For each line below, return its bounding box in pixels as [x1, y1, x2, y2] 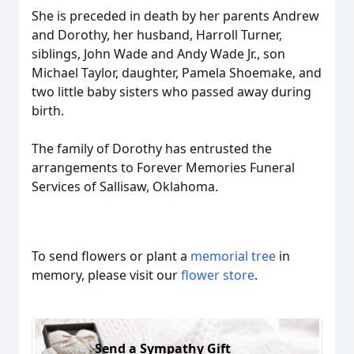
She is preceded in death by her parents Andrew [32, 7, 319, 24]
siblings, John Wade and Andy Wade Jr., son [32, 45, 285, 62]
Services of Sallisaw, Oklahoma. [32, 178, 218, 195]
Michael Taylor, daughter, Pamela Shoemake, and [32, 64, 322, 81]
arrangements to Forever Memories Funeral [32, 159, 295, 176]
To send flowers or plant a [32, 247, 190, 265]
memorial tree [190, 247, 276, 265]
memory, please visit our [32, 266, 181, 284]
